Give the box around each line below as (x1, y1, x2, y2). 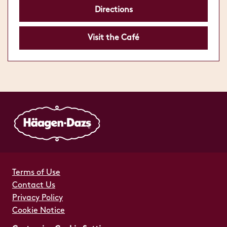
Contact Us (12, 181, 55, 190)
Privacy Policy (12, 194, 63, 202)
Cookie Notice (12, 207, 65, 215)
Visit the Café (88, 34, 139, 42)
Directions (94, 6, 133, 14)
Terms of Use (12, 169, 60, 177)
